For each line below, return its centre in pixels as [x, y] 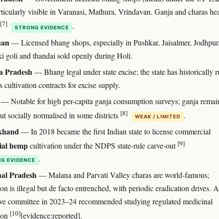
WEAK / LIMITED [158, 116]
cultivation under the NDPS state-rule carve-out [103, 146]
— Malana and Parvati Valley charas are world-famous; [123, 175]
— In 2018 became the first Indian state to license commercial [115, 131]
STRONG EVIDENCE [42, 27]
